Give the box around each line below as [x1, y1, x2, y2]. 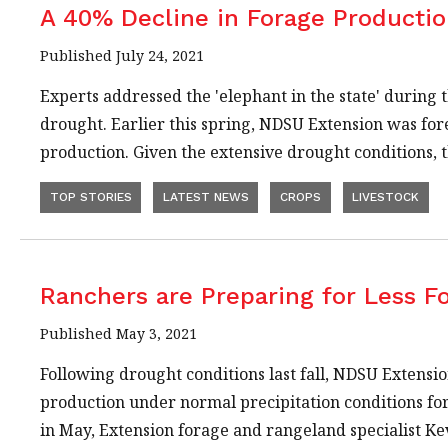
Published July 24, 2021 [40, 46, 204, 66]
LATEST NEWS [162, 190, 249, 205]
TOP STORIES [49, 190, 132, 205]
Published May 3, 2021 [40, 323, 197, 343]
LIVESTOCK [352, 190, 420, 205]
